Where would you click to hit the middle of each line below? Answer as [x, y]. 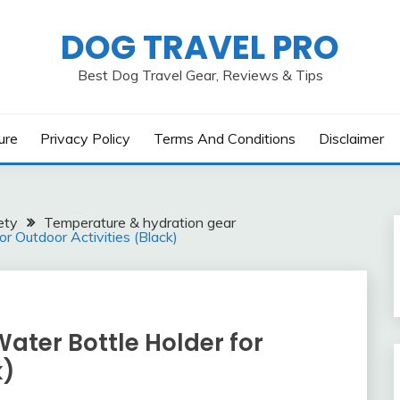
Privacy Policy [86, 138]
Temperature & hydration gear [140, 222]
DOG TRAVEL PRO [200, 47]
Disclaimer [351, 138]
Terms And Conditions [225, 138]
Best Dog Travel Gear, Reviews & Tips [200, 75]
